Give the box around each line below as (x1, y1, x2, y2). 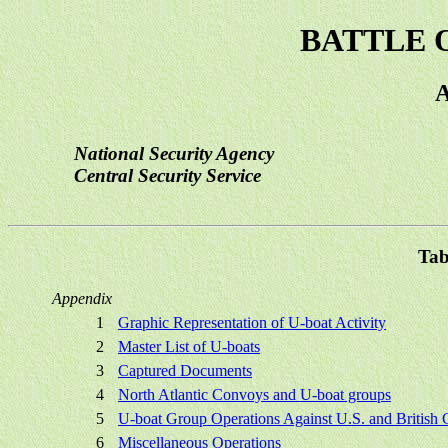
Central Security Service (73, 165, 261, 186)
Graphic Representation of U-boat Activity (118, 314, 386, 332)
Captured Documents (118, 362, 252, 380)
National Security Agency (73, 143, 274, 164)
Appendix (52, 290, 112, 308)
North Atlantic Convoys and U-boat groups (118, 386, 391, 404)
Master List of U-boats (118, 338, 260, 356)
